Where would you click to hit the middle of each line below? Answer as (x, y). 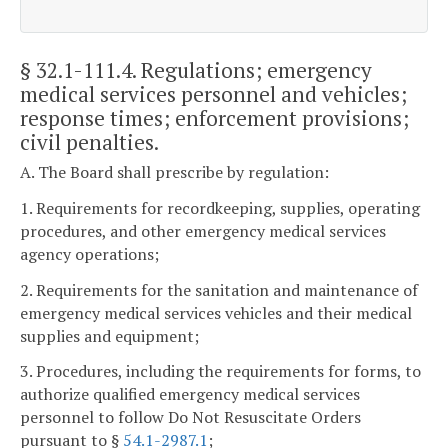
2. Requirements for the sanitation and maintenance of (219, 289)
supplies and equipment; (109, 335)
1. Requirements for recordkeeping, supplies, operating (220, 207)
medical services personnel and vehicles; (213, 93)
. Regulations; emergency (252, 69)
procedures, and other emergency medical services (203, 230)
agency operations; (89, 253)
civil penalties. (89, 141)
